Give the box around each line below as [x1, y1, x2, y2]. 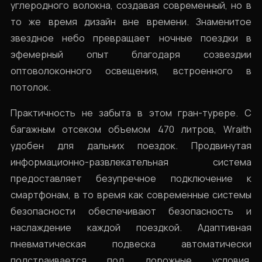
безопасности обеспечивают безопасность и [11, 205, 251, 218]
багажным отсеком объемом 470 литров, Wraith [11, 123, 251, 136]
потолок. [11, 81, 51, 94]
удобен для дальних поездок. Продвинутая [11, 139, 251, 152]
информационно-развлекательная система [11, 156, 251, 168]
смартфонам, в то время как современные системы [11, 188, 251, 201]
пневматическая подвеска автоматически [11, 237, 251, 250]
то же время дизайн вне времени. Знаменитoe [11, 15, 251, 28]
